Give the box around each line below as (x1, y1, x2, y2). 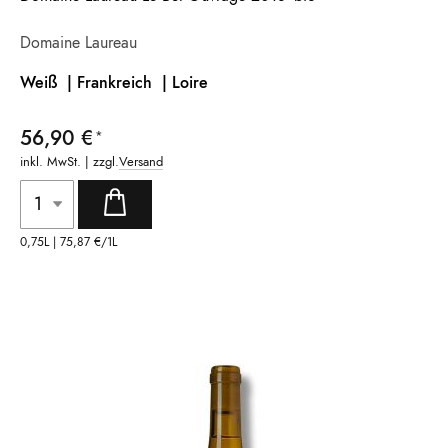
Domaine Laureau (20, 30, 137, 54)
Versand (119, 151, 163, 171)
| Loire (157, 70, 208, 94)
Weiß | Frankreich (20, 70, 157, 94)
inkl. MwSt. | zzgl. (20, 151, 119, 171)
